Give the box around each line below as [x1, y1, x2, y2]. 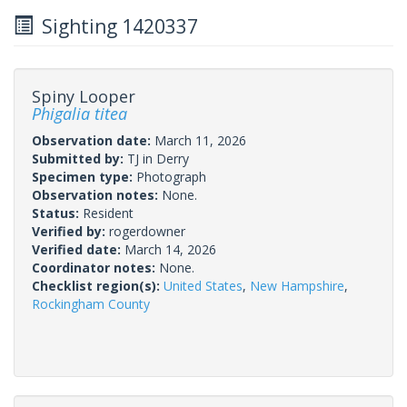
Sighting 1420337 [33, 13, 198, 39]
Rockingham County [32, 294, 150, 313]
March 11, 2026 [154, 131, 246, 149]
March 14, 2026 [124, 240, 216, 258]
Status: [32, 203, 83, 222]
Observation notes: [32, 185, 162, 203]
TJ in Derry [127, 149, 189, 167]
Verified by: [32, 222, 109, 240]
